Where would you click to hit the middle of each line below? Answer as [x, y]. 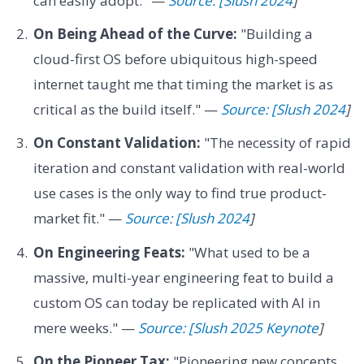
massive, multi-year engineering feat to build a [183, 277]
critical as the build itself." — [127, 109]
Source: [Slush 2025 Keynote [228, 327]
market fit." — [79, 219]
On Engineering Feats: [109, 252]
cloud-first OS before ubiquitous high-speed [175, 58]
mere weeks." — [85, 327]
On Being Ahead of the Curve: [135, 33]
